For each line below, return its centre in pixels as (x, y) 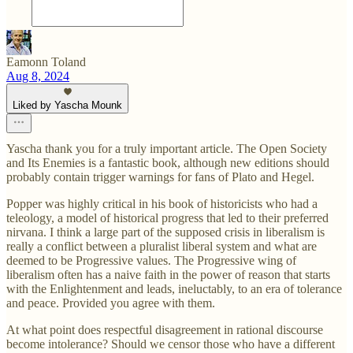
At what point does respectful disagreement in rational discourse (165, 330)
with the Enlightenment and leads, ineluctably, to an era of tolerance (174, 289)
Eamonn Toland (46, 62)
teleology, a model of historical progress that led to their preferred (167, 218)
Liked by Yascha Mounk (67, 106)
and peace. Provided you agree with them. (111, 303)
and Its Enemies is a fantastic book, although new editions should (168, 163)
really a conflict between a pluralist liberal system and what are (162, 247)
